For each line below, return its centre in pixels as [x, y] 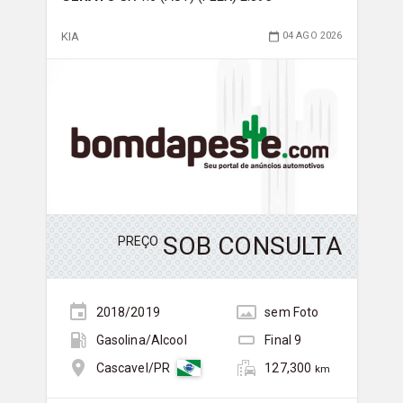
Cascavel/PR [133, 368]
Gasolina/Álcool [141, 340]
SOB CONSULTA [252, 246]
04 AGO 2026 [312, 36]
